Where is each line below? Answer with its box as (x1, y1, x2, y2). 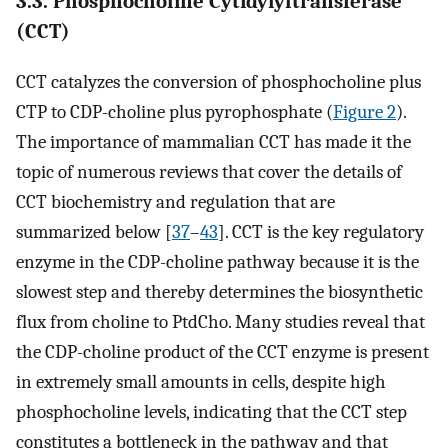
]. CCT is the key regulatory (218, 221, 424, 244)
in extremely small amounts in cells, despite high (16, 371, 386, 394)
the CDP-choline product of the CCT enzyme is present (16, 341, 429, 364)
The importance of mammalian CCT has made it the (16, 131, 411, 154)
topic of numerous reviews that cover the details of (16, 161, 402, 184)
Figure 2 (333, 101, 396, 124)
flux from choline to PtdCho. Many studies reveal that (16, 311, 425, 334)
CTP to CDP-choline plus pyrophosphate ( (16, 101, 333, 124)
